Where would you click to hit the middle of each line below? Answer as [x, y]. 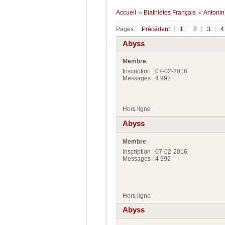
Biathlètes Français [170, 13]
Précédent [156, 29]
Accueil [126, 13]
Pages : [126, 29]
